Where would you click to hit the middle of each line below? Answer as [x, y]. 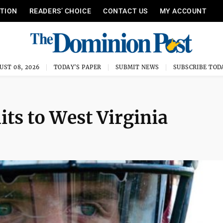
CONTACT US [125, 11]
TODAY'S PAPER [77, 67]
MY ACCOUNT [183, 11]
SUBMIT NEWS [137, 67]
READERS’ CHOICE [60, 11]
